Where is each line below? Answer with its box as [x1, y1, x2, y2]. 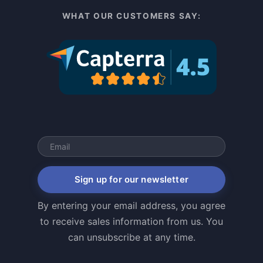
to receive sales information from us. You [40, 215, 223, 227]
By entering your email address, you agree [38, 199, 225, 211]
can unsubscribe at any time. [68, 231, 195, 243]
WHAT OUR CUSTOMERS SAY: [62, 11, 201, 21]
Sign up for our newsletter [75, 173, 188, 185]
